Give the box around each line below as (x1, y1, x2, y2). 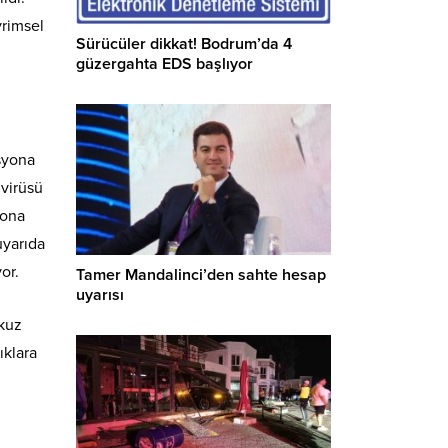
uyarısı (76, 285, 124, 306)
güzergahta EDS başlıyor (76, 53, 253, 74)
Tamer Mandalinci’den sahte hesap (76, 265, 326, 286)
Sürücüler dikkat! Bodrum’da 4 (76, 33, 292, 54)
